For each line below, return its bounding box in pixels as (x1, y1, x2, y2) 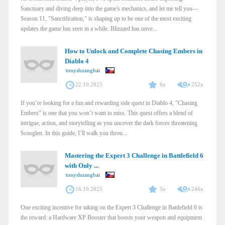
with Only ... (64, 161, 98, 169)
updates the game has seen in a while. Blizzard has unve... (21, 25, 157, 32)
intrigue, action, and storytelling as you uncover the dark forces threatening (21, 119, 197, 127)
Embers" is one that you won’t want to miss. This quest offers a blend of (21, 109, 193, 117)
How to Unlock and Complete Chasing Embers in (64, 47, 202, 55)
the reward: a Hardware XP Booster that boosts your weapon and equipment (21, 213, 202, 221)
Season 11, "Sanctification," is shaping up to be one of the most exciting (21, 15, 191, 22)
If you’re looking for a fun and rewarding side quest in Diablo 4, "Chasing (21, 99, 197, 106)
